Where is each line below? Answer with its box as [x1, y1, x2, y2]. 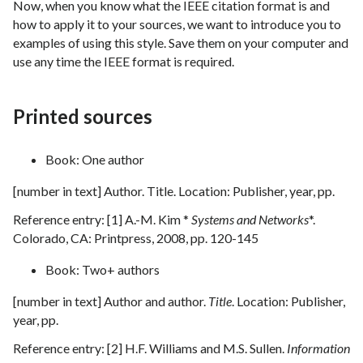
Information [287, 340, 350, 357]
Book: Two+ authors [45, 262, 160, 278]
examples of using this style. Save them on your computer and [13, 35, 348, 51]
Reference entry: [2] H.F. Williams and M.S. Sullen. [13, 340, 287, 357]
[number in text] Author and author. [13, 293, 208, 310]
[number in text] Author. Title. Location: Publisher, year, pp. [13, 183, 335, 199]
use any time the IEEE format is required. [13, 53, 234, 70]
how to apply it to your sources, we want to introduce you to [13, 16, 341, 32]
